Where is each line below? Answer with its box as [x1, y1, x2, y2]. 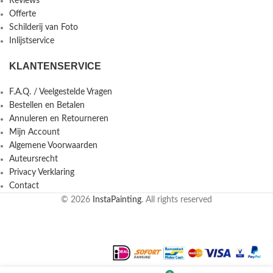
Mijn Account [9, 127, 60, 136]
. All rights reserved [141, 195, 212, 204]
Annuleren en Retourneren [9, 114, 108, 123]
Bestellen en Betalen [9, 101, 85, 110]
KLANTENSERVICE [9, 60, 101, 71]
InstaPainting [93, 195, 141, 204]
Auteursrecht [9, 154, 58, 163]
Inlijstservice [9, 36, 54, 45]
